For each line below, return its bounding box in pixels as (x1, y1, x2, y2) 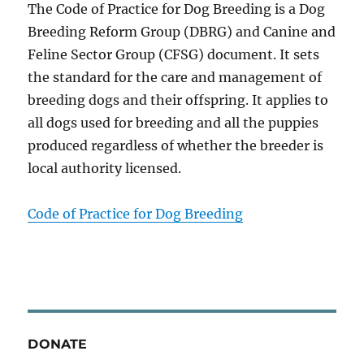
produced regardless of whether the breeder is (28, 136, 324, 154)
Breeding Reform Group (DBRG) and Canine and (28, 23, 336, 40)
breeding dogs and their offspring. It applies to (28, 91, 329, 108)
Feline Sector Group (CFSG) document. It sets (28, 45, 320, 63)
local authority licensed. (28, 159, 182, 176)
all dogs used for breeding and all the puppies (28, 114, 319, 131)
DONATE (28, 336, 88, 352)
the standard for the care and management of (28, 68, 323, 85)
